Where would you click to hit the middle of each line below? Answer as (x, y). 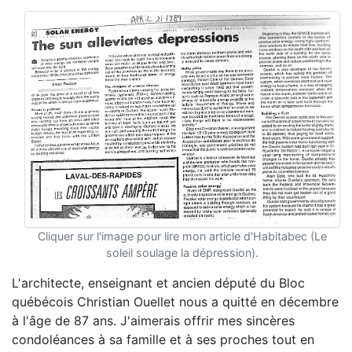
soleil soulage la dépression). (182, 253)
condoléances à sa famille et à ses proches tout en (163, 339)
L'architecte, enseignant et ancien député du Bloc (158, 283)
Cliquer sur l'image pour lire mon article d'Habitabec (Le (182, 236)
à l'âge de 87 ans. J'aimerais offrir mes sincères (153, 321)
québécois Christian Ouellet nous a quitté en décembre (175, 302)
